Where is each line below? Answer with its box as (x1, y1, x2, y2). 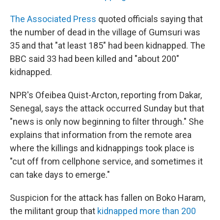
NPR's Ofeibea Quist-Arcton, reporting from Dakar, (10, 90, 202, 100)
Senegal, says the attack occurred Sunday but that (10, 103, 204, 113)
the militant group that (10, 206, 97, 216)
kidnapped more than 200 (97, 206, 196, 216)
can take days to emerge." (10, 169, 110, 180)
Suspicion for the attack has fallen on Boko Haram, (10, 192, 205, 203)
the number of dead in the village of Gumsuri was (10, 27, 200, 37)
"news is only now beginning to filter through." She (10, 116, 204, 127)
